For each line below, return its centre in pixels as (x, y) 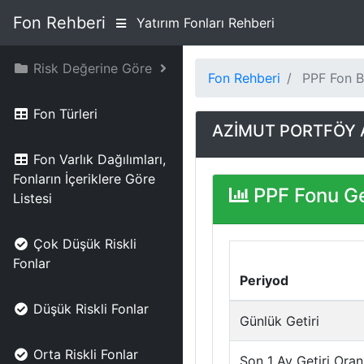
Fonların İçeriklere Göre (84, 179)
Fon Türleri (65, 114)
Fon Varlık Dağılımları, (100, 159)
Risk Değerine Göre (93, 68)
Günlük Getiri (279, 321)
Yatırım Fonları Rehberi (206, 23)
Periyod (264, 280)
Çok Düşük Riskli (85, 244)
